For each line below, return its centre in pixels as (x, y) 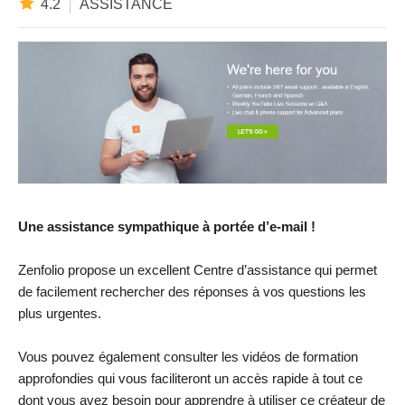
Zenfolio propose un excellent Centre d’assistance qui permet (198, 269)
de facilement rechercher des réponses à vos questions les (192, 291)
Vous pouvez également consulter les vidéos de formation (188, 356)
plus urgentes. (60, 313)
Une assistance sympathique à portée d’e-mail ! (167, 226)
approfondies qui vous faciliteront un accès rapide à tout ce (190, 378)
